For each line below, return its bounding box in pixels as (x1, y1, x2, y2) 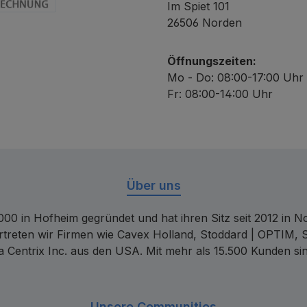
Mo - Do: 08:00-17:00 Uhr (167, 70, 304, 84)
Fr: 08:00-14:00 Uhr (167, 86, 273, 101)
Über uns (126, 177, 181, 193)
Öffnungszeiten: (167, 53, 256, 68)
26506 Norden (167, 15, 242, 29)
